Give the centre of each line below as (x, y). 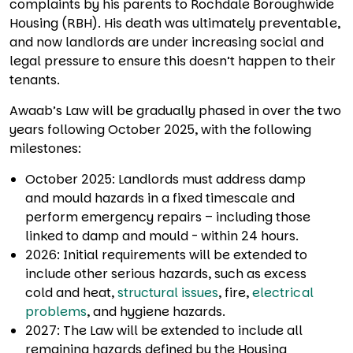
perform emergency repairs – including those (168, 217)
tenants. (35, 80)
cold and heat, (72, 293)
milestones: (46, 149)
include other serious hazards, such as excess (166, 274)
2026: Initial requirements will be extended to (167, 255)
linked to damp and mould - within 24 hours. (162, 236)
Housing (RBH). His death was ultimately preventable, (175, 23)
